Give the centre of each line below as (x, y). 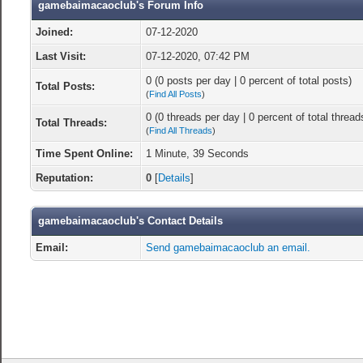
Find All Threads (180, 130)
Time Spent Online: (84, 154)
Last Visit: (60, 56)
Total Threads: (71, 123)
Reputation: (64, 178)
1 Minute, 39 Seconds (197, 154)
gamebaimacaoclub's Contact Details (130, 221)
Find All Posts (175, 94)
